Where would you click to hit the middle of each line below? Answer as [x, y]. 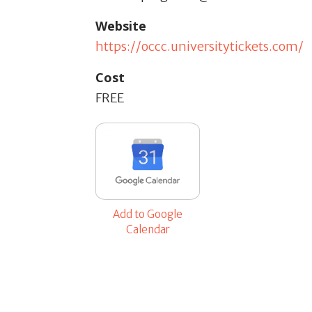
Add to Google [148, 214]
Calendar [148, 230]
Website [121, 26]
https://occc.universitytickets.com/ [200, 47]
